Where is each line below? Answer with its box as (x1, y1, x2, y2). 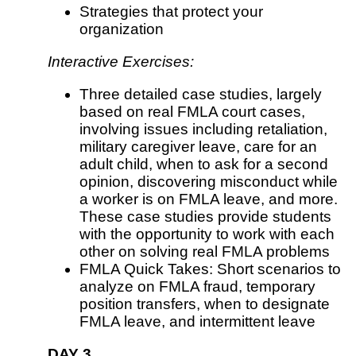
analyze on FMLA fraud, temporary (79, 278, 315, 296)
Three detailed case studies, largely (79, 86, 322, 103)
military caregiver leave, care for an (79, 138, 317, 156)
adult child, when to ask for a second (79, 156, 328, 173)
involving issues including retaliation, (79, 121, 327, 138)
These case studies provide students (79, 208, 331, 226)
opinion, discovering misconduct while (79, 173, 338, 191)
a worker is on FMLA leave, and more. (79, 191, 338, 208)
